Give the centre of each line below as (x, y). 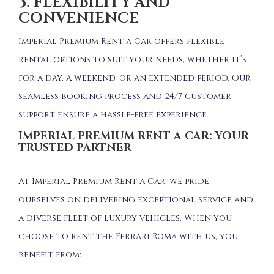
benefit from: (50, 254)
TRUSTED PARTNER (75, 147)
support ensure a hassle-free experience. (113, 114)
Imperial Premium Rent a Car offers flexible (121, 41)
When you (208, 218)
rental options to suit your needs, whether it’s (132, 59)
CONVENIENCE (79, 18)
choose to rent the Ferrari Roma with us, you (128, 236)
